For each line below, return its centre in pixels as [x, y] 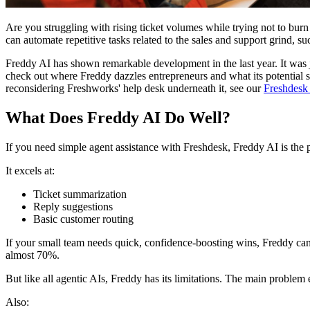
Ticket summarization [80, 194]
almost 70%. [33, 255]
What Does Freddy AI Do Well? [118, 118]
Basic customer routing [83, 219]
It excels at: [30, 170]
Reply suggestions [73, 206]
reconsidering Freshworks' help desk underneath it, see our [135, 89]
